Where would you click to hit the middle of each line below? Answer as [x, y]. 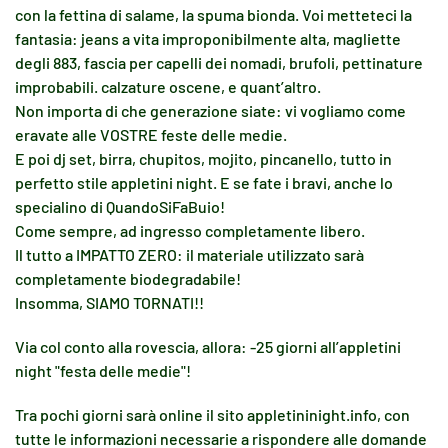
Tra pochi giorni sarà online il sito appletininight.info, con [212, 414]
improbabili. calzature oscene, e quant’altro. [168, 86]
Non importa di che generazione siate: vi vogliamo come [210, 110]
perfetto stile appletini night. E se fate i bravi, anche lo [204, 182]
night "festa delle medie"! [103, 370]
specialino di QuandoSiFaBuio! [120, 206]
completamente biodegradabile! [128, 278]
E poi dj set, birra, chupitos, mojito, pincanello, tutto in [203, 158]
